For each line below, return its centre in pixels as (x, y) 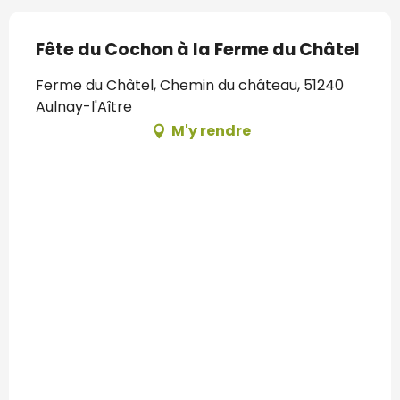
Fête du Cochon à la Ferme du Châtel (198, 49)
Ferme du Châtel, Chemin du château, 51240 (190, 85)
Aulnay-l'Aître (84, 106)
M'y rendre (211, 130)
